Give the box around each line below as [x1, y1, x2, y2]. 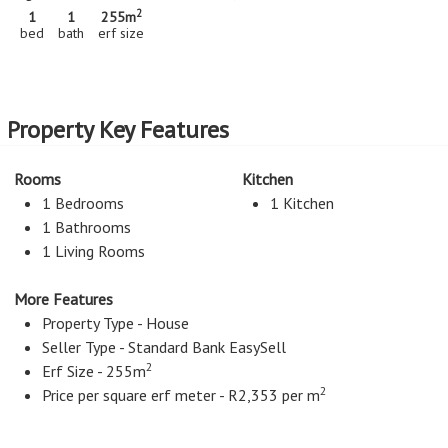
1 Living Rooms [42, 241, 145, 261]
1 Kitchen [269, 193, 334, 213]
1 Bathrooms [42, 217, 131, 237]
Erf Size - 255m [42, 361, 146, 381]
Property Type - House [42, 313, 189, 333]
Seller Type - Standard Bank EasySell [42, 337, 286, 357]
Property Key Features [7, 114, 229, 145]
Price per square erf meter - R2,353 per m [42, 385, 320, 405]
